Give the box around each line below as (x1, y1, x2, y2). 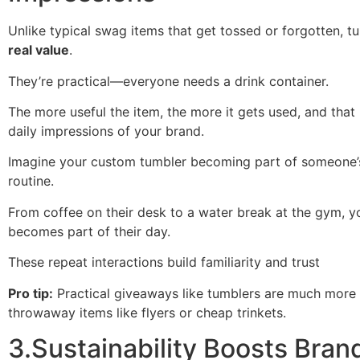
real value (8, 42, 69, 59)
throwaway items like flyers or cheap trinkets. (8, 304, 286, 321)
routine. (8, 173, 54, 190)
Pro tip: (8, 284, 53, 301)
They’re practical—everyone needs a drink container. (8, 72, 329, 89)
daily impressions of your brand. (8, 122, 204, 139)
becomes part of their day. (8, 223, 170, 239)
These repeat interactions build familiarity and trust (8, 254, 320, 271)
